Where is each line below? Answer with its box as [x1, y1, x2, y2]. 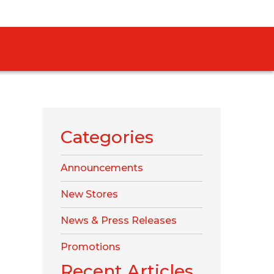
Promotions [60, 241, 120, 253]
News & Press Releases [60, 215, 177, 226]
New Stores [60, 188, 118, 200]
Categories [60, 127, 154, 147]
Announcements [60, 162, 143, 174]
